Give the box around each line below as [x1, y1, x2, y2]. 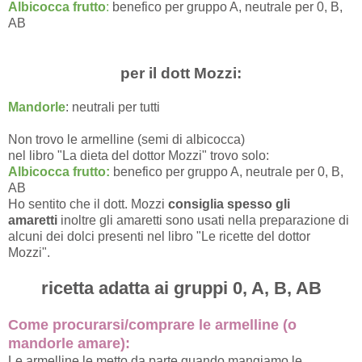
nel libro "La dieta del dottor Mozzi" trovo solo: [8, 149, 269, 163]
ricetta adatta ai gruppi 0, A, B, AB [40, 278, 322, 299]
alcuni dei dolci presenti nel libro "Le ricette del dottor [8, 229, 310, 244]
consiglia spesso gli [168, 197, 290, 212]
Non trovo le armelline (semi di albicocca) [8, 133, 245, 147]
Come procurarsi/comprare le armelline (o [8, 317, 297, 334]
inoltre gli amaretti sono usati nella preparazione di [57, 213, 349, 228]
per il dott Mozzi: [120, 65, 242, 82]
